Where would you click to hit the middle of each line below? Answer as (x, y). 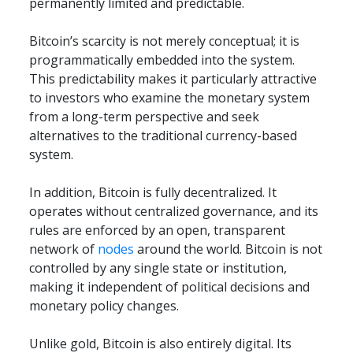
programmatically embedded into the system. (162, 60)
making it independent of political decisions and (170, 287)
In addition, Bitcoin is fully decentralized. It (153, 193)
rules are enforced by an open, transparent (158, 230)
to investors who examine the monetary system (170, 98)
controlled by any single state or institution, (158, 268)
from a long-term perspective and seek (145, 117)
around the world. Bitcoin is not (229, 249)
